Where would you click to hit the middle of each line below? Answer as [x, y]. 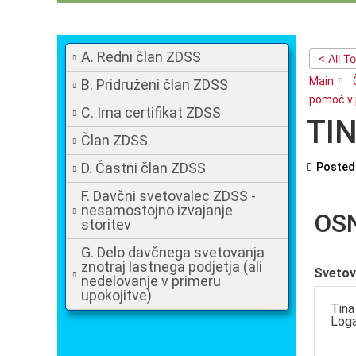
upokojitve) [116, 295]
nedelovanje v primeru [151, 281]
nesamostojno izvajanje [157, 210]
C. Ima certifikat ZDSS [151, 112]
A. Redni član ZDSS [141, 57]
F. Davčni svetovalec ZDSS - [168, 196]
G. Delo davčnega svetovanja [173, 252]
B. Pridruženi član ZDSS [155, 85]
